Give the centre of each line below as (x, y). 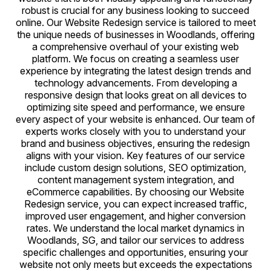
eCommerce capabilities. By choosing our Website (135, 192)
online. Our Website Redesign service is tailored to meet (135, 22)
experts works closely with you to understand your (135, 131)
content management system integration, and (135, 180)
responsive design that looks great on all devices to (135, 95)
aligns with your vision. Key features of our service (135, 155)
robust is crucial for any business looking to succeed (135, 10)
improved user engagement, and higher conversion (135, 216)
